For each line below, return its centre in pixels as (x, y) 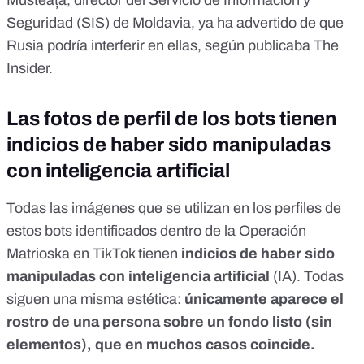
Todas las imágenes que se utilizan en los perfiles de (174, 208)
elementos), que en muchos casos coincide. (161, 344)
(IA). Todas (307, 276)
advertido (266, 22)
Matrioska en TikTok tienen (92, 253)
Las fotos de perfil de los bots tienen (171, 118)
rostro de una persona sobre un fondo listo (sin (169, 321)
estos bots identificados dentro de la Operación (156, 230)
